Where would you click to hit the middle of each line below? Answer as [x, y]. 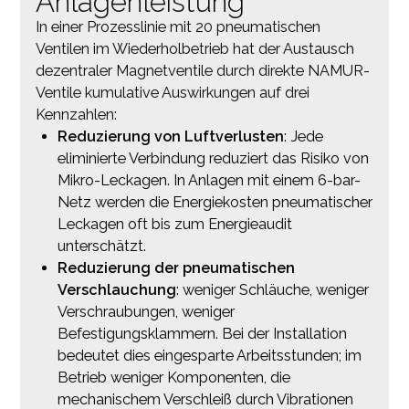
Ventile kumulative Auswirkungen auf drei [172, 92]
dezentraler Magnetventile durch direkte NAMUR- [202, 70]
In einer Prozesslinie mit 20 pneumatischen [178, 26]
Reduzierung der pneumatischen [176, 267]
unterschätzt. [101, 246]
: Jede [303, 136]
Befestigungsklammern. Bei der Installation [202, 333]
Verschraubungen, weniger [146, 311]
